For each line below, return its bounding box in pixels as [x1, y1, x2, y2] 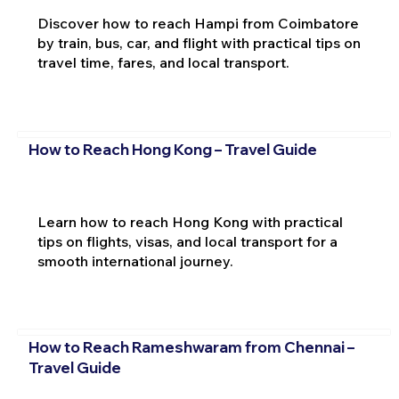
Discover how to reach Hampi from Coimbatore [37, 14, 359, 33]
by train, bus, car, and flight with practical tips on [37, 34, 361, 53]
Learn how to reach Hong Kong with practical [37, 212, 343, 231]
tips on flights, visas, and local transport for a [37, 232, 338, 250]
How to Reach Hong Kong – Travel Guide [28, 139, 317, 159]
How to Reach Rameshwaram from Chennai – [28, 338, 354, 357]
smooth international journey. [37, 251, 233, 270]
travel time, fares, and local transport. [37, 53, 289, 72]
